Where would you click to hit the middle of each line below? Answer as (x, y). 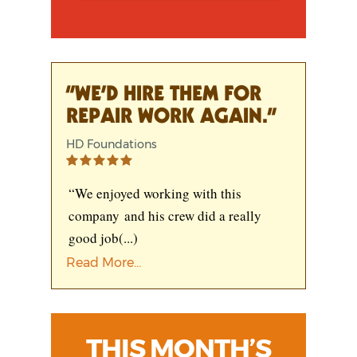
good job (94, 237)
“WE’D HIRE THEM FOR (164, 91)
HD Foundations (112, 144)
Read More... (104, 262)
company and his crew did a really (165, 215)
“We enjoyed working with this (155, 193)
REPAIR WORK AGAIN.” (171, 113)
